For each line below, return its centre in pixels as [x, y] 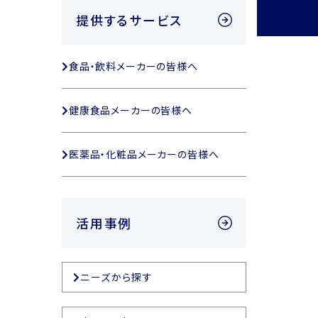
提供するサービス [130, 20]
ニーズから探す [117, 277]
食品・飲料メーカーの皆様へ [133, 66]
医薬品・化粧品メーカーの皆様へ [144, 154]
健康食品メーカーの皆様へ [130, 110]
